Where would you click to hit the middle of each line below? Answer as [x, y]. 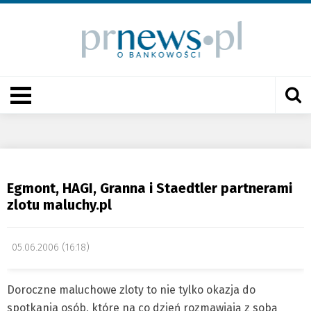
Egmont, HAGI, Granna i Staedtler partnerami [150, 188]
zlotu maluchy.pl [59, 205]
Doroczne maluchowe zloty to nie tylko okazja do [131, 290]
